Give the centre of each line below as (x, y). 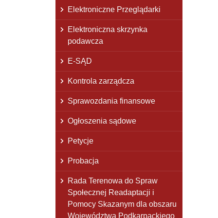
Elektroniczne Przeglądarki (114, 9)
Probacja (83, 161)
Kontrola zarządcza (101, 81)
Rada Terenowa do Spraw (113, 181)
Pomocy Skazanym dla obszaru (122, 204)
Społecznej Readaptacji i (111, 192)
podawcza (85, 41)
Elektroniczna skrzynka (108, 29)
